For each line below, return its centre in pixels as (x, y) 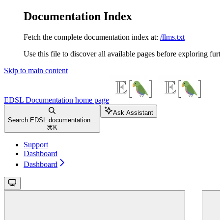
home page (91, 100)
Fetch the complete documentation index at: (91, 37)
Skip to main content (36, 70)
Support (36, 144)
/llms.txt (172, 37)
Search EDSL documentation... (52, 120)
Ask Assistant (133, 112)
